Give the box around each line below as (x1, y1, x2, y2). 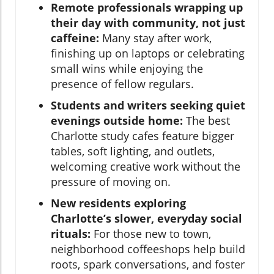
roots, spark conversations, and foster (51, 256, 245, 272)
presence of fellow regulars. (51, 76, 194, 91)
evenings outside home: (51, 113, 183, 128)
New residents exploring (51, 195, 186, 210)
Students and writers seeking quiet (51, 97, 245, 113)
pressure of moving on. (51, 174, 171, 189)
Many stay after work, (99, 30, 212, 45)
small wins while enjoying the (51, 61, 203, 76)
